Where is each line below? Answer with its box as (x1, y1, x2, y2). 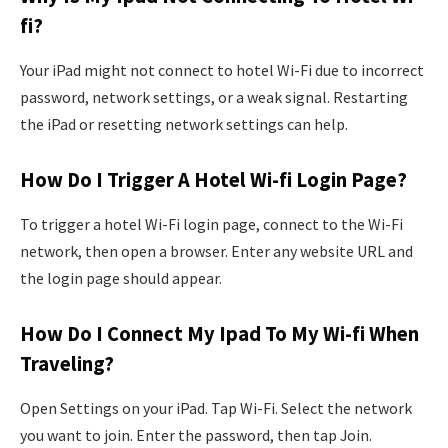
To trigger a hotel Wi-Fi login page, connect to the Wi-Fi (20, 213, 403, 234)
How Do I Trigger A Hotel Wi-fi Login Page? (20, 167, 407, 194)
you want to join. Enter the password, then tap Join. (20, 424, 372, 445)
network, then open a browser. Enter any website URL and (20, 240, 413, 261)
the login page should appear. (20, 267, 222, 288)
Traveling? (20, 351, 114, 378)
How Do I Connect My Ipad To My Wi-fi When (20, 321, 419, 348)
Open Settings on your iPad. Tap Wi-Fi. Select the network (20, 397, 412, 418)
